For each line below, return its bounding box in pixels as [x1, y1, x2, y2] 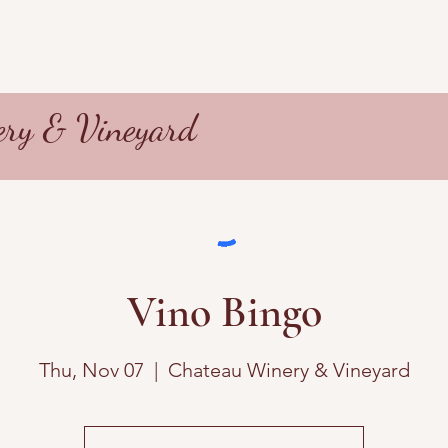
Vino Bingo [126, 285, 322, 339]
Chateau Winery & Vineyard [167, 357, 410, 382]
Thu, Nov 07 [38, 357, 144, 382]
